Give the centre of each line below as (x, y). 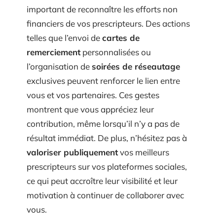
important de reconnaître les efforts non (102, 16)
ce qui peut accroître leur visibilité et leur (102, 188)
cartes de (121, 45)
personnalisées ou (116, 59)
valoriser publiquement (72, 159)
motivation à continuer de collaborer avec (105, 202)
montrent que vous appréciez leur (90, 116)
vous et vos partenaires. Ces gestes (93, 102)
